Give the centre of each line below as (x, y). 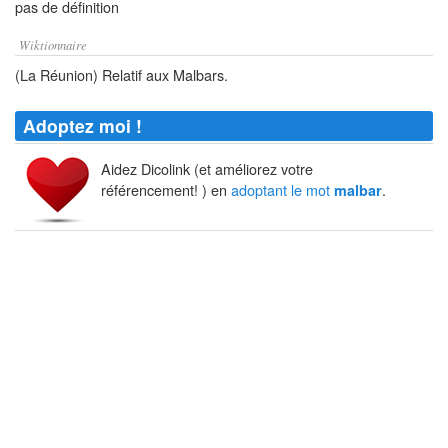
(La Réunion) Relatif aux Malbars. (121, 74)
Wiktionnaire (53, 44)
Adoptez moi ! (82, 125)
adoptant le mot (282, 190)
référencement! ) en (166, 190)
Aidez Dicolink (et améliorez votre (207, 169)
